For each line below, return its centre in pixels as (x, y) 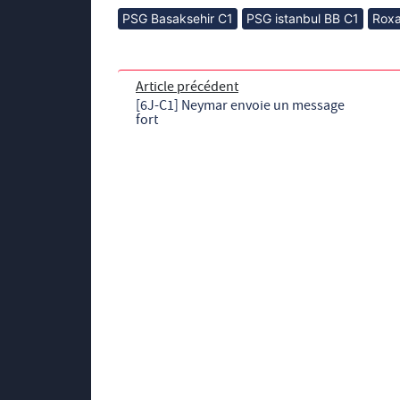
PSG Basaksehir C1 (178, 18)
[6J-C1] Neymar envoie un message (240, 105)
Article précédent (187, 86)
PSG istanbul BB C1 (303, 18)
